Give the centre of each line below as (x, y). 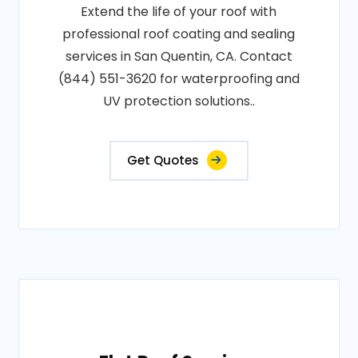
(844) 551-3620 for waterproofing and (179, 79)
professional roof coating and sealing (179, 34)
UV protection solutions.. (179, 101)
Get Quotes (163, 160)
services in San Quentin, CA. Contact (179, 56)
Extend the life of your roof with (179, 12)
